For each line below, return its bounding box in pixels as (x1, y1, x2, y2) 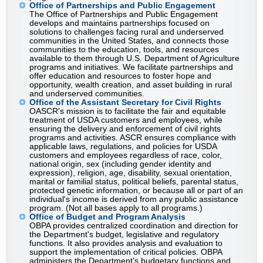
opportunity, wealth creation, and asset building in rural (29, 80, 232, 90)
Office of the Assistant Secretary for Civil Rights (29, 97, 221, 107)
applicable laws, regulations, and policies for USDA (29, 141, 217, 151)
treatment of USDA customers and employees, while (29, 115, 222, 125)
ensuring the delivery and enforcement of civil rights (29, 124, 221, 134)
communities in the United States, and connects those (29, 36, 229, 46)
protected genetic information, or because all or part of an (29, 186, 243, 195)
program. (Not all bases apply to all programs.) (29, 203, 203, 213)
